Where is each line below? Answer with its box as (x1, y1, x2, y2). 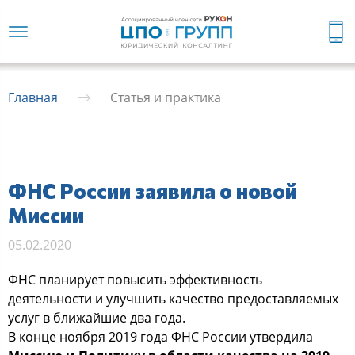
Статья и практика (110, 88, 221, 106)
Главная (8, 88, 58, 106)
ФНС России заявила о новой (8, 177, 297, 203)
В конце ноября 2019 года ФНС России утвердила (8, 327, 313, 345)
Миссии (8, 202, 84, 227)
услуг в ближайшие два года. (8, 308, 185, 326)
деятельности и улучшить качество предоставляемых (8, 289, 338, 307)
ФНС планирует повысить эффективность (8, 270, 262, 288)
